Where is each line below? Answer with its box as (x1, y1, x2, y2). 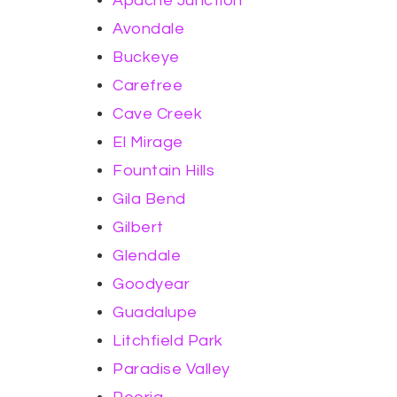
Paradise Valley (113, 361, 230, 378)
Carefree (113, 77, 183, 94)
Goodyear (113, 276, 190, 292)
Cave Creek (113, 105, 202, 122)
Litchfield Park (113, 332, 223, 349)
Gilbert (113, 219, 164, 236)
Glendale (113, 247, 181, 264)
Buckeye (113, 49, 180, 66)
